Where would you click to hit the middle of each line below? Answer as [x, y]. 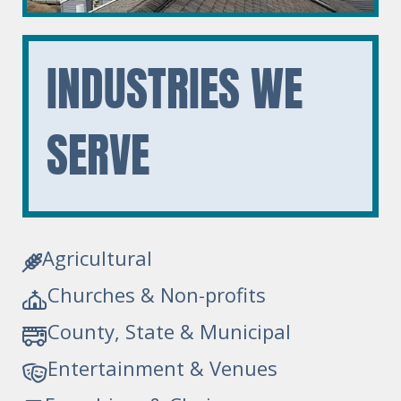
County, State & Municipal [169, 332]
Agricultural [97, 258]
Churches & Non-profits [157, 295]
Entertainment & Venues [162, 368]
